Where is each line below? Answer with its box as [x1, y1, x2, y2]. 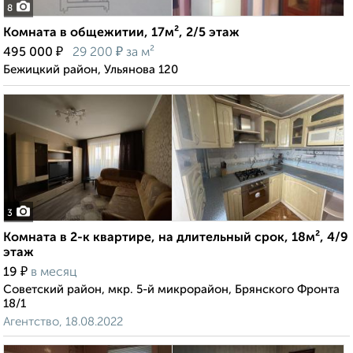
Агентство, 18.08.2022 [3, 316, 123, 329]
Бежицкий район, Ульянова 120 [3, 64, 178, 76]
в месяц [31, 266, 77, 280]
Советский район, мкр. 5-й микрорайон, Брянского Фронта [3, 284, 340, 296]
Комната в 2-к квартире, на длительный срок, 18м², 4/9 [3, 232, 348, 245]
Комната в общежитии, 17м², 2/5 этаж [3, 27, 240, 40]
